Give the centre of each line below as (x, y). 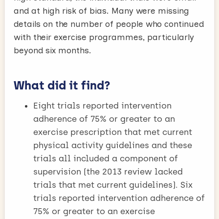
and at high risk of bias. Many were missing (101, 11)
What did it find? (62, 85)
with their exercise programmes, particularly (104, 37)
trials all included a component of (106, 158)
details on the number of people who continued (109, 24)
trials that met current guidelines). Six (113, 185)
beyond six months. (53, 50)
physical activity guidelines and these (113, 145)
